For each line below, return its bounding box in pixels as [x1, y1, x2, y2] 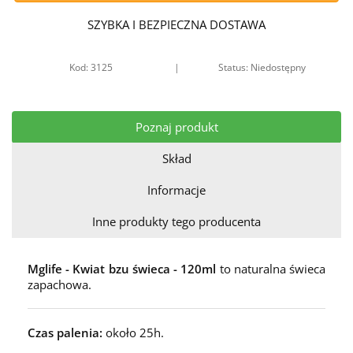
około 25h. [106, 324, 164, 340]
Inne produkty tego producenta [92, 213, 261, 229]
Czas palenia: [28, 324, 106, 340]
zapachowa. [28, 276, 91, 292]
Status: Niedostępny [218, 60, 307, 74]
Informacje [147, 181, 206, 198]
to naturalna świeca [219, 260, 326, 277]
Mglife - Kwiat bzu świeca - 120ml [28, 260, 220, 277]
